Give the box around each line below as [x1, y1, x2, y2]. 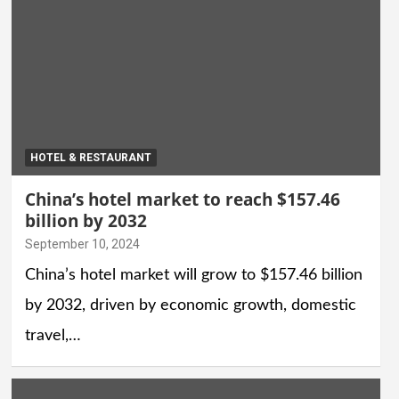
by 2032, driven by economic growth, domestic [24, 297, 356, 314]
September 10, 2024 [24, 237, 140, 252]
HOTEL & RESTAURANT [29, 151, 151, 165]
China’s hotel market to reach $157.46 [24, 188, 340, 212]
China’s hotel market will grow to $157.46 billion [24, 267, 362, 284]
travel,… [24, 328, 81, 345]
